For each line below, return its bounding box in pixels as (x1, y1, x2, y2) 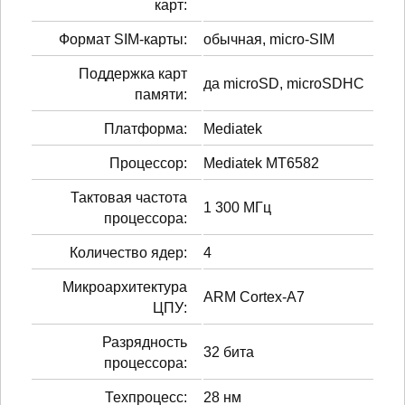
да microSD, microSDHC (203, 75, 364, 91)
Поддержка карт (79, 65, 187, 81)
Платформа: (104, 120, 187, 137)
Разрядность (102, 334, 187, 350)
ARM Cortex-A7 (203, 288, 305, 305)
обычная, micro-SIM (203, 31, 334, 47)
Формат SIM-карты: (59, 31, 187, 47)
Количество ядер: (70, 244, 187, 260)
